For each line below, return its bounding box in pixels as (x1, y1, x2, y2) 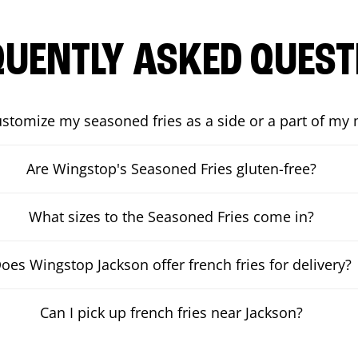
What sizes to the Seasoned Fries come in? (28, 207, 314, 226)
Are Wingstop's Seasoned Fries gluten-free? (26, 159, 316, 178)
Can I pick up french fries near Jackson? (39, 303, 303, 322)
